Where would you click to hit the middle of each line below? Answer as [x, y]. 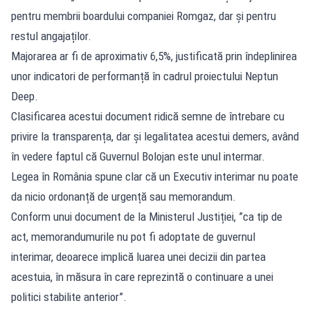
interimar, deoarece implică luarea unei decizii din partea [138, 256]
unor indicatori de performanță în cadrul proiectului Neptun [145, 76]
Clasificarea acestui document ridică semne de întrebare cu [148, 116]
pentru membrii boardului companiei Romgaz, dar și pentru [144, 16]
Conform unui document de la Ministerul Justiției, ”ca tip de [147, 216]
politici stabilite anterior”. [69, 297]
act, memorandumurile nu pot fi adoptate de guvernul [133, 236]
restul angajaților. [51, 36]
